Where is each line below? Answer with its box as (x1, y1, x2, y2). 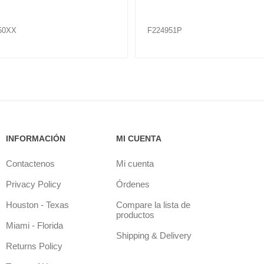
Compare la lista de (115, 199, 190, 210)
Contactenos (5, 158, 55, 169)
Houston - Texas (5, 199, 69, 210)
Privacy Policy (5, 179, 61, 189)
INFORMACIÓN (5, 133, 65, 143)
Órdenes (115, 179, 150, 189)
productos (115, 209, 154, 220)
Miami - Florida (5, 220, 63, 230)
